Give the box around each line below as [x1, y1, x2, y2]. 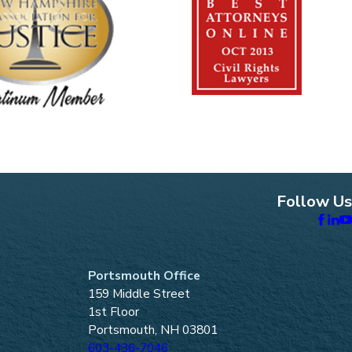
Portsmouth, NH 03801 [88, 321, 218, 339]
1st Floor [88, 303, 139, 321]
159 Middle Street [88, 285, 190, 302]
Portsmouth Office [88, 267, 200, 284]
